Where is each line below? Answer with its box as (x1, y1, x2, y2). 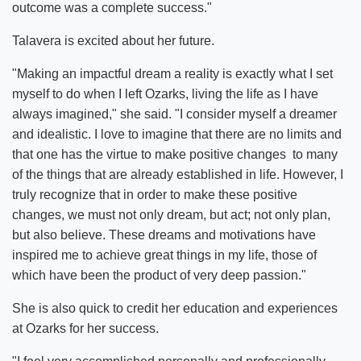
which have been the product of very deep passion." (12, 268, 306, 282)
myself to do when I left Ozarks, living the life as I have (12, 86, 318, 101)
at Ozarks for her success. (12, 321, 159, 335)
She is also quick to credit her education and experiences (12, 301, 338, 315)
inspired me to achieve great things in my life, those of (12, 247, 317, 262)
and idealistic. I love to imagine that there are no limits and (12, 127, 342, 141)
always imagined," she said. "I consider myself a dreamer (12, 106, 337, 121)
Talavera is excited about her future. (12, 33, 214, 48)
